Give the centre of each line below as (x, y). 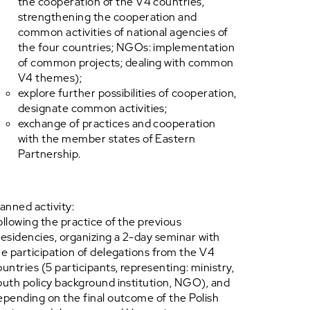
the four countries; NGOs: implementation (127, 47)
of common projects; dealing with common (126, 63)
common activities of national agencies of (123, 32)
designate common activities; (93, 108)
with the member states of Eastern (107, 139)
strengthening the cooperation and (108, 17)
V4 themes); (50, 78)
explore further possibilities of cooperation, (127, 93)
